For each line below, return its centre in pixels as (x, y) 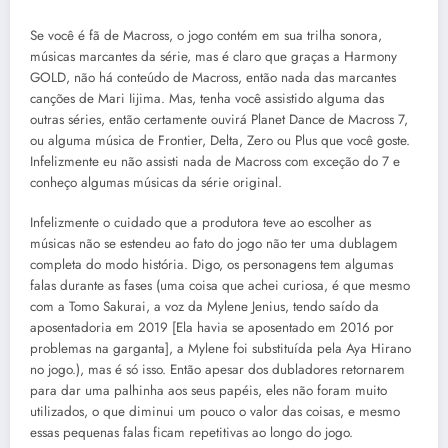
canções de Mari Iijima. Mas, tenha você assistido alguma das (207, 99)
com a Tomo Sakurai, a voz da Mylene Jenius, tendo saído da (204, 307)
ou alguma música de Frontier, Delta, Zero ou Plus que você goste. (220, 141)
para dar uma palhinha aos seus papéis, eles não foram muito (208, 391)
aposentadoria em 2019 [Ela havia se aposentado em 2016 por (212, 328)
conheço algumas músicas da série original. (156, 183)
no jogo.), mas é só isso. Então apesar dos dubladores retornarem (217, 370)
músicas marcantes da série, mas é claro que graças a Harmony (213, 57)
